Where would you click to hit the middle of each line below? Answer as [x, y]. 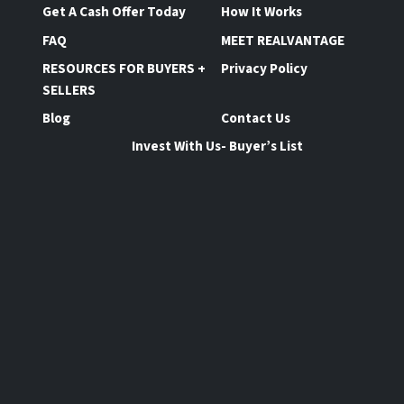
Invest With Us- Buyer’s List [218, 147]
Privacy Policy [265, 68]
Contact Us [256, 118]
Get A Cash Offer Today [114, 12]
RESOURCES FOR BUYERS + [124, 68]
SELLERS [69, 90]
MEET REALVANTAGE [283, 40]
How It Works [262, 12]
